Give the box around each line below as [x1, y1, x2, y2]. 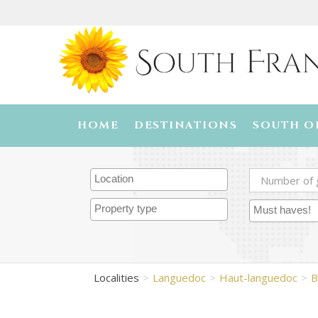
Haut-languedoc [219, 270, 297, 285]
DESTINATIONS [134, 118, 238, 133]
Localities [94, 270, 139, 285]
